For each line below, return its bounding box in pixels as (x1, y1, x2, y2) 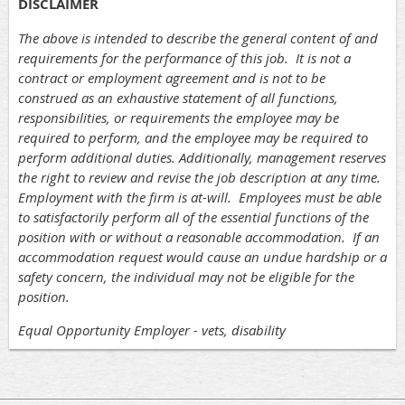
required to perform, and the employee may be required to (18, 128, 368, 147)
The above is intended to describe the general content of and (18, 29, 378, 48)
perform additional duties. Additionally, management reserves (18, 148, 386, 167)
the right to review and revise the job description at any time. (18, 168, 381, 187)
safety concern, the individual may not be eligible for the (18, 268, 354, 287)
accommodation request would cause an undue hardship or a (18, 248, 387, 267)
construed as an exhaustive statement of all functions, (18, 89, 338, 108)
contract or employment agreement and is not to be (18, 69, 325, 88)
